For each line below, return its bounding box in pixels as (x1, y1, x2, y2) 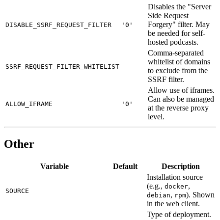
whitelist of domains (148, 57, 210, 66)
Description (162, 162, 200, 170)
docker (165, 182, 188, 190)
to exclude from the (148, 66, 208, 75)
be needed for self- (148, 29, 205, 38)
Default (113, 162, 137, 170)
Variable (40, 162, 69, 170)
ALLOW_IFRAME (5, 100, 53, 108)
